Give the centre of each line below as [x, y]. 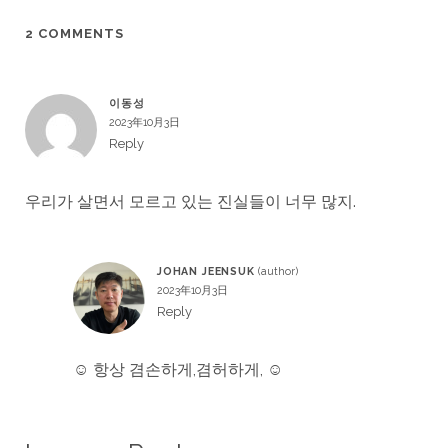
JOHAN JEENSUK [205, 271]
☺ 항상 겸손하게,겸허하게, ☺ [177, 370]
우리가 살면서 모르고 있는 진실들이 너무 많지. [190, 202]
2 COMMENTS [74, 34]
